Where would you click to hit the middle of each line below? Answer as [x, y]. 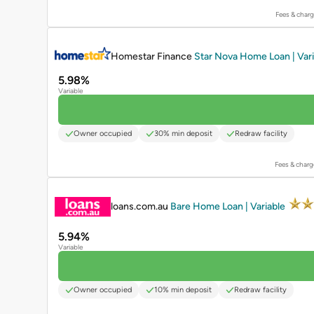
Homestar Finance [152, 56]
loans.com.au [141, 206]
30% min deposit [183, 134]
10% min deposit [183, 290]
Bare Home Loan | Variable [229, 206]
